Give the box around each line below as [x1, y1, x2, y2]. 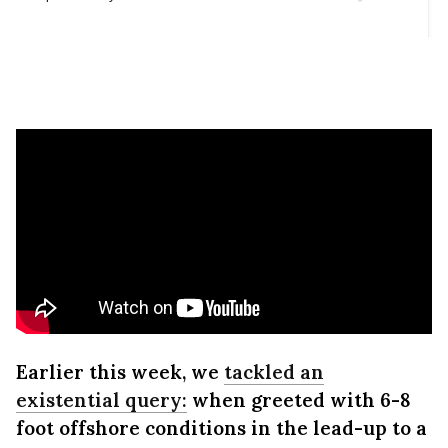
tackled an [224, 360, 324, 384]
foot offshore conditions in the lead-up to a [16, 416, 427, 440]
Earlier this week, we [16, 360, 224, 384]
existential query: [16, 388, 187, 412]
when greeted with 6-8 [187, 388, 411, 412]
